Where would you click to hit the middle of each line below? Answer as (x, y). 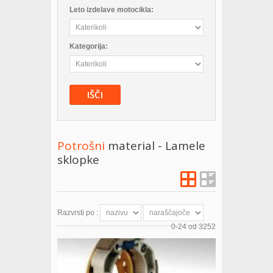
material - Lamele (157, 146)
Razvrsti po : (78, 213)
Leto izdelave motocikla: (112, 10)
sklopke (78, 160)
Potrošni (83, 146)
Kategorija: (89, 46)
